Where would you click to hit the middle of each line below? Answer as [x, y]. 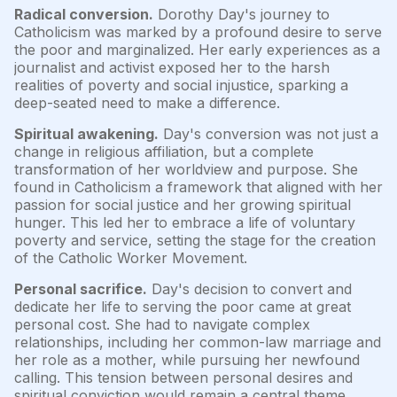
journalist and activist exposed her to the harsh [172, 67]
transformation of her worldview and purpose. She [186, 169]
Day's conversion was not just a [269, 133]
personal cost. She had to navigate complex [162, 324]
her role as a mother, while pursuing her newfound [187, 359]
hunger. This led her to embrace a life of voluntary [185, 222]
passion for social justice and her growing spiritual [183, 204]
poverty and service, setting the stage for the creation [195, 240]
